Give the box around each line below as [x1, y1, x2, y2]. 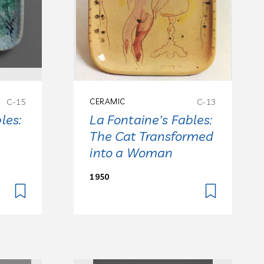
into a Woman [90, 144, 173, 161]
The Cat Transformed [90, 127, 214, 144]
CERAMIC [90, 96, 126, 106]
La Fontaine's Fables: [90, 111, 213, 128]
